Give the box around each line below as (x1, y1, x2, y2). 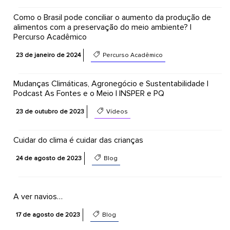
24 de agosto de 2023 (15, 155, 82, 162)
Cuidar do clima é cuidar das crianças (13, 135, 143, 145)
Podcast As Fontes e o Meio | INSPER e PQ (13, 88, 164, 99)
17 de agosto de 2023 (15, 211, 80, 219)
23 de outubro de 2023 (15, 108, 84, 116)
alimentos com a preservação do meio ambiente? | (13, 22, 191, 32)
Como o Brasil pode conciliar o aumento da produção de (13, 12, 211, 23)
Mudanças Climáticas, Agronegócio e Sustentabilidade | (13, 79, 208, 89)
